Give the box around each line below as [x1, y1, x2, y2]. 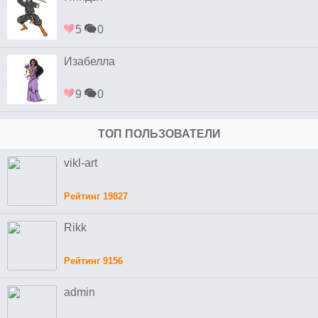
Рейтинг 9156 [64, 255, 123, 266]
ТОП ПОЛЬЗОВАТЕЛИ [97, 127, 221, 140]
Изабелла [64, 55, 115, 67]
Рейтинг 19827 [64, 190, 128, 202]
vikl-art [64, 156, 97, 169]
